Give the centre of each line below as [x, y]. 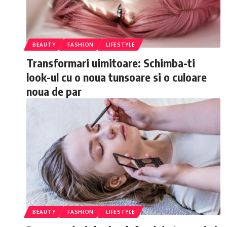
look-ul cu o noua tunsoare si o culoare [117, 77]
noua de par [54, 91]
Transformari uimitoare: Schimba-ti [111, 63]
